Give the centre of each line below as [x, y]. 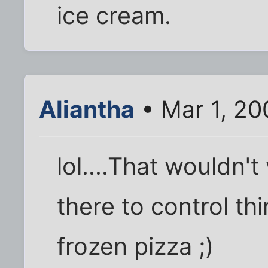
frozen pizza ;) [135, 246]
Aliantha [87, 109]
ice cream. [114, 16]
